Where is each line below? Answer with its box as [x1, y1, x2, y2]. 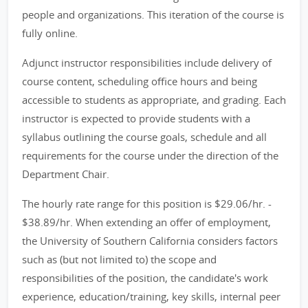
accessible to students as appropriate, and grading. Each [22, 93, 286, 107]
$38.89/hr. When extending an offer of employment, [22, 215, 271, 229]
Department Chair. [22, 167, 109, 181]
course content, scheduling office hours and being [22, 74, 257, 88]
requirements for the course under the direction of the [22, 148, 278, 162]
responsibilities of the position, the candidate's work [22, 271, 268, 285]
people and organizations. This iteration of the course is [22, 8, 284, 21]
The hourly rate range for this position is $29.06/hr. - [22, 197, 272, 210]
